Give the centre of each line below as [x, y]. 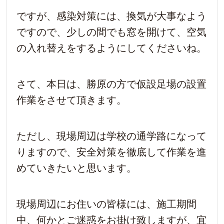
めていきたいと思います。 [76, 168]
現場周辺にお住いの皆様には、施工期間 [106, 204]
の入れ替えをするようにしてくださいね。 [111, 48]
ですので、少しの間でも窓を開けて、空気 [111, 32]
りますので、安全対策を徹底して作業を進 [111, 152]
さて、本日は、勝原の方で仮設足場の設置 [111, 84]
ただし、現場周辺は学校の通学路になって [111, 136]
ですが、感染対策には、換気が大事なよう [111, 16]
